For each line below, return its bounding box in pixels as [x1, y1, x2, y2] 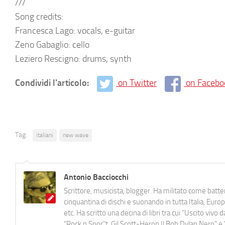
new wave [63, 131, 88, 139]
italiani [36, 131, 53, 139]
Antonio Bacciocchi [64, 172, 129, 182]
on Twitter [118, 77, 157, 88]
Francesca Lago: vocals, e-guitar [15, 25, 135, 36]
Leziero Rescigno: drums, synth [15, 53, 132, 64]
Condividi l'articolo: [15, 77, 91, 88]
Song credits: [15, 11, 63, 22]
